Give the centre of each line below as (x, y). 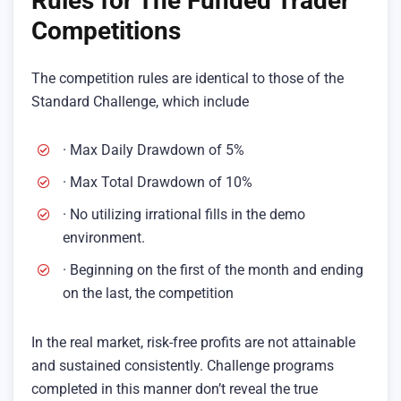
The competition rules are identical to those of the (188, 79)
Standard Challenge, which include (140, 102)
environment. (106, 238)
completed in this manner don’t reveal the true (175, 388)
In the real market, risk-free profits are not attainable (193, 342)
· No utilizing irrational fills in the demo (184, 215)
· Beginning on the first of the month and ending (213, 270)
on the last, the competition (150, 294)
